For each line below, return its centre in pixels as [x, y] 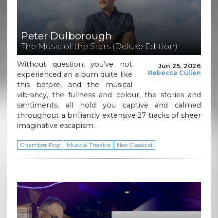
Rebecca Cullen [174, 73]
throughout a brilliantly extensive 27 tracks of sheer [109, 116]
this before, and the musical [75, 85]
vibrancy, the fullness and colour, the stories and [109, 95]
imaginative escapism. [56, 126]
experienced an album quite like [75, 75]
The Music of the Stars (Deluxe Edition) [99, 46]
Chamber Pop [40, 145]
